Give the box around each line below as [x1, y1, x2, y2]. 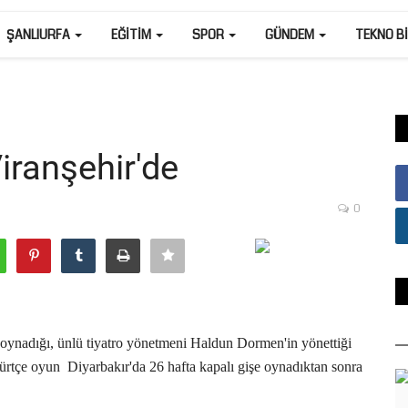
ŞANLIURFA [6, 25, 73, 44]
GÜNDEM [265, 25, 317, 44]
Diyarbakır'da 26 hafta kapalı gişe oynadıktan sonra [67, 359, 362, 374]
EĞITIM [111, 25, 154, 44]
